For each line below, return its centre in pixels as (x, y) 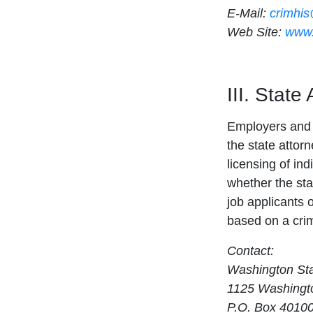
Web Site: (256, 32)
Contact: (250, 251)
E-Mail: (248, 14)
